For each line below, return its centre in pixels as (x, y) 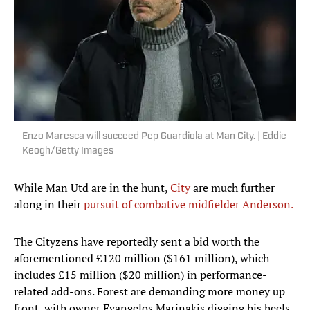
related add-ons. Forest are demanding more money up (149, 292)
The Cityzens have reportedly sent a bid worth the (137, 242)
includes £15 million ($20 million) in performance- (140, 275)
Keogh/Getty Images (68, 152)
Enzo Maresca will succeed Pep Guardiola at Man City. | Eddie (154, 137)
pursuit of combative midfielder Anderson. (189, 204)
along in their (49, 204)
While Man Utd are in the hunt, (92, 188)
